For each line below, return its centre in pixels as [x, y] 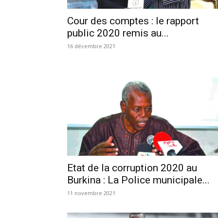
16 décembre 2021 [91, 46]
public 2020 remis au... [118, 33]
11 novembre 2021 [91, 193]
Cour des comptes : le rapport [133, 21]
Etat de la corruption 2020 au [132, 168]
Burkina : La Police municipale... [138, 180]
